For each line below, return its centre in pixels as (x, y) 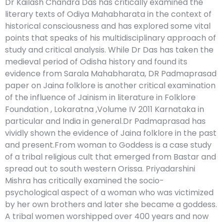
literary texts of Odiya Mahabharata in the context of (108, 14)
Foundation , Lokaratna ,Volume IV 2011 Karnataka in (105, 109)
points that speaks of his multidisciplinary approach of (111, 38)
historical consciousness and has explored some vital (108, 26)
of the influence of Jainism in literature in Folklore (100, 97)
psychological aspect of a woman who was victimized (109, 192)
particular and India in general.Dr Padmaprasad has (105, 121)
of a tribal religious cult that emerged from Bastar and (111, 157)
